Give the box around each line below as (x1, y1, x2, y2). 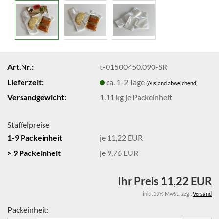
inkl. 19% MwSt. (143, 190, 179, 197)
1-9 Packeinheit (7, 132, 62, 142)
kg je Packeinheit (114, 92, 173, 102)
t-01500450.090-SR (100, 62, 168, 71)
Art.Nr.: (7, 62, 34, 71)
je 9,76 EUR (100, 148, 139, 157)
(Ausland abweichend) (146, 79, 198, 86)
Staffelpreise (7, 120, 49, 129)
